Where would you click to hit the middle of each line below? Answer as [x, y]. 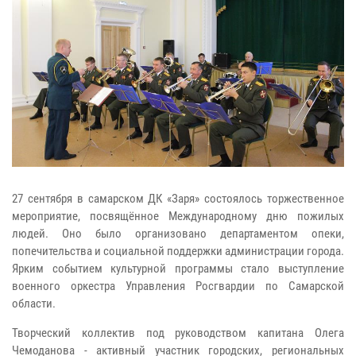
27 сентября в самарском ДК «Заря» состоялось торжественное [178, 198]
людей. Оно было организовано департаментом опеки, [178, 233]
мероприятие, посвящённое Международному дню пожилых [178, 216]
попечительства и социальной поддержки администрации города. [178, 251]
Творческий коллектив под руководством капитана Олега [178, 333]
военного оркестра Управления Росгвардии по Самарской [178, 286]
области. [34, 303]
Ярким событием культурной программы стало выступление [178, 268]
